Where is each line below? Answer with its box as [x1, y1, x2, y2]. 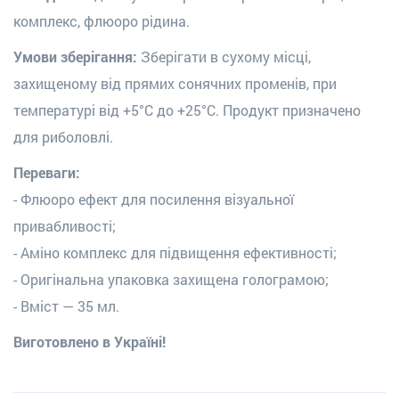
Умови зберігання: [13, 46, 141, 66]
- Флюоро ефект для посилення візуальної [13, 189, 294, 208]
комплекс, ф [13, 11, 94, 30]
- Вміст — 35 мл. [13, 296, 119, 315]
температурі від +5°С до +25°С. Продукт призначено [13, 100, 361, 119]
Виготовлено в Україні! [13, 331, 166, 351]
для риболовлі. [13, 126, 113, 146]
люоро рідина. [94, 11, 190, 30]
